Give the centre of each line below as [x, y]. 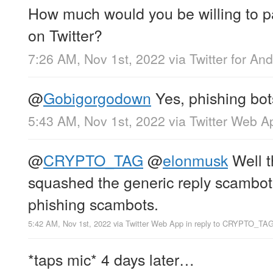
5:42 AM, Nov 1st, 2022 [69, 223]
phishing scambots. [93, 203]
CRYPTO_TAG [93, 159]
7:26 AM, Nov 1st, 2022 [97, 58]
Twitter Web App [154, 223]
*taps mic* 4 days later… [111, 259]
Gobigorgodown [97, 97]
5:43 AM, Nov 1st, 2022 [97, 120]
